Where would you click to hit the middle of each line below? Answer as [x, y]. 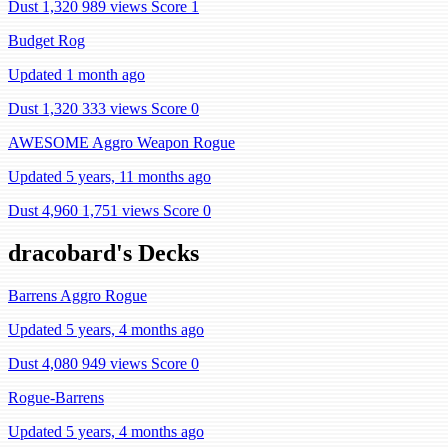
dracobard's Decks [103, 252]
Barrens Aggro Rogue [77, 295]
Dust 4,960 [43, 210]
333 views [114, 108]
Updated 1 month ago [76, 74]
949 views [114, 363]
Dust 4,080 [43, 363]
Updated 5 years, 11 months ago [109, 176]
